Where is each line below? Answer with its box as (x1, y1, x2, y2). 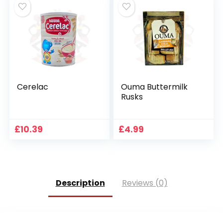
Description (55, 177, 105, 189)
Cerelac (17, 81, 49, 93)
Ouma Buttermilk (121, 81, 188, 93)
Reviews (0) (121, 177, 168, 189)
